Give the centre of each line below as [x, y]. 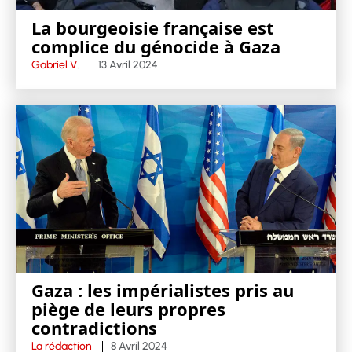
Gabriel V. [55, 65]
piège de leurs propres [128, 308]
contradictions [94, 327]
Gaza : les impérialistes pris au [163, 290]
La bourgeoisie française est [153, 28]
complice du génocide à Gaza [156, 47]
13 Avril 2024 [128, 65]
